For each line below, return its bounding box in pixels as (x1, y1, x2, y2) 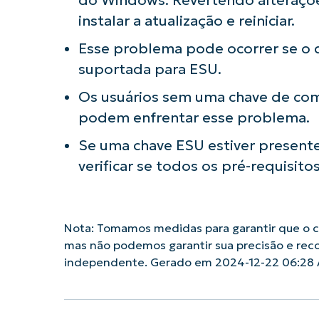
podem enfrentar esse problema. (78, 108, 310, 126)
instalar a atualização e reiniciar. (78, 11, 295, 29)
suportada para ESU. (78, 60, 221, 78)
